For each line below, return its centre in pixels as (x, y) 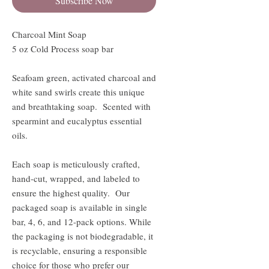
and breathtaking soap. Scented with (81, 106)
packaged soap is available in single (80, 207)
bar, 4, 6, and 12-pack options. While (82, 221)
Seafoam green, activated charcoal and (84, 77)
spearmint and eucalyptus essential (77, 120)
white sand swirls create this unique (78, 92)
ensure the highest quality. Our (71, 192)
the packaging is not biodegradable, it (83, 236)
